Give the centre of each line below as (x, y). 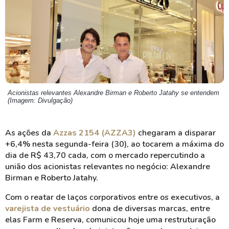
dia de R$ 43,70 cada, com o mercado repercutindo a (105, 155)
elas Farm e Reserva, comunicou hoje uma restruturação (110, 220)
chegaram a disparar (176, 133)
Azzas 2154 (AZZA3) (95, 133)
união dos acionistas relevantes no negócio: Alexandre (108, 167)
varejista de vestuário (48, 209)
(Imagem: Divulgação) (40, 100)
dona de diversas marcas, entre (150, 209)
